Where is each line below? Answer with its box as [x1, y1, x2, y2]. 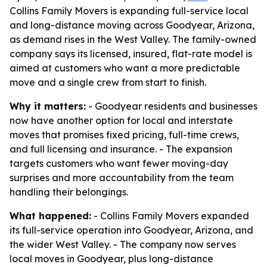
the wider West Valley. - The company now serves [10, 238, 236, 250]
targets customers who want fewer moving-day [10, 157, 228, 169]
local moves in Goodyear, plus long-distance [10, 253, 213, 265]
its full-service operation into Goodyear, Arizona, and [10, 224, 253, 236]
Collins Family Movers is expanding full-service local [10, 5, 249, 17]
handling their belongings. [10, 186, 128, 198]
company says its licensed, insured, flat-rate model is [10, 48, 252, 60]
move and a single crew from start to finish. [10, 76, 206, 88]
